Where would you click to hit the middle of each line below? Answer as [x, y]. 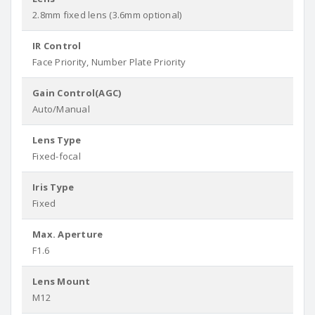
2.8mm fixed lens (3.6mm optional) [107, 15]
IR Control [57, 46]
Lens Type [57, 140]
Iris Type [53, 187]
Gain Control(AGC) [77, 93]
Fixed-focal [57, 156]
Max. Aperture [68, 234]
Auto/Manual [61, 109]
